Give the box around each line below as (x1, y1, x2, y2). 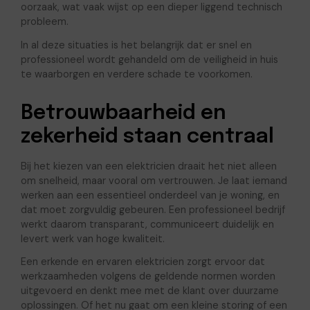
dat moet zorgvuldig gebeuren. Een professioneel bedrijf (20, 203, 285, 216)
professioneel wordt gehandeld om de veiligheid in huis (20, 53, 278, 66)
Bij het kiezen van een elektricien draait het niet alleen (20, 159, 277, 172)
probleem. (20, 15, 69, 28)
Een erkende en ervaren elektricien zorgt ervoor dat (20, 255, 265, 268)
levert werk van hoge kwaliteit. (20, 232, 165, 245)
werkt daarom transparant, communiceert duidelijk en (20, 217, 274, 230)
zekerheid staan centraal (20, 127, 274, 148)
